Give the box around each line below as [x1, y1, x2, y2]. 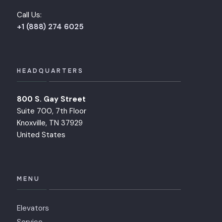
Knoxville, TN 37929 [17, 118, 83, 128]
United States [17, 130, 65, 140]
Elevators [17, 203, 49, 214]
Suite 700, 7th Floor [17, 106, 86, 116]
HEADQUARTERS [17, 67, 84, 75]
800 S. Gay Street [17, 94, 86, 105]
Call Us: [17, 10, 42, 20]
